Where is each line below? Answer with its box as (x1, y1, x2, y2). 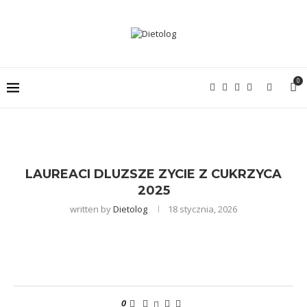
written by (70, 203, 113, 215)
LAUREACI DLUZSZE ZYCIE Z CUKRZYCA (25, 167, 282, 182)
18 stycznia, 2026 (168, 203, 237, 215)
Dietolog (113, 203, 147, 215)
